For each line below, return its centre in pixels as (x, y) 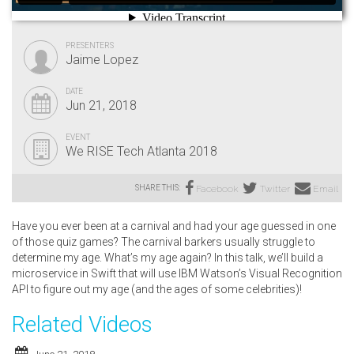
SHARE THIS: (158, 187)
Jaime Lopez (102, 59)
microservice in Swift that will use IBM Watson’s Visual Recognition (177, 273)
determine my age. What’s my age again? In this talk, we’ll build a (168, 257)
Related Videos (82, 324)
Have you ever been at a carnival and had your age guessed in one (174, 226)
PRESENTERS (90, 45)
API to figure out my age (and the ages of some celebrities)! (157, 289)
